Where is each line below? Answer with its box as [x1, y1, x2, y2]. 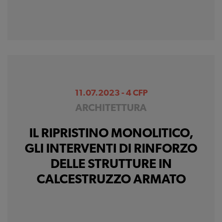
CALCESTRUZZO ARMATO [36, 173, 186, 187]
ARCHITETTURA [75, 103, 147, 113]
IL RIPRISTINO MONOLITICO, [29, 127, 193, 141]
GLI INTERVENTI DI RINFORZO [25, 142, 197, 156]
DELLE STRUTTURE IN [50, 158, 172, 171]
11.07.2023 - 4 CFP [74, 89, 148, 98]
